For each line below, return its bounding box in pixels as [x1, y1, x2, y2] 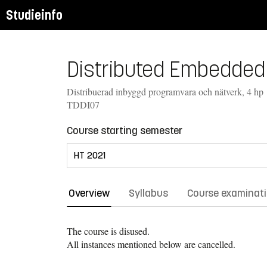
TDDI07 [67, 98, 100, 111]
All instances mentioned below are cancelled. [67, 237, 235, 250]
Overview [69, 186, 110, 200]
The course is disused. [67, 224, 150, 237]
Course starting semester [67, 123, 182, 137]
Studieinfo [6, 7, 63, 23]
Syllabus [129, 186, 168, 200]
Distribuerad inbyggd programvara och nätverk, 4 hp [67, 85, 263, 98]
